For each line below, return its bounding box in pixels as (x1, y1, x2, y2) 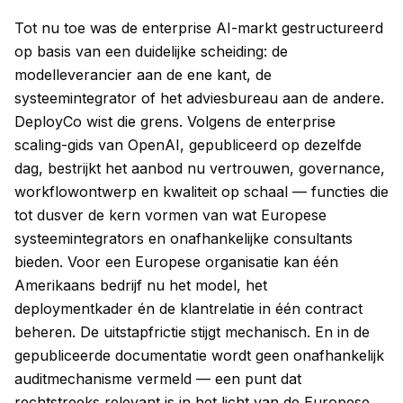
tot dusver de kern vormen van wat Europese (14, 206, 327, 224)
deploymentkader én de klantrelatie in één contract (14, 300, 363, 318)
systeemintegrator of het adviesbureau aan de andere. (14, 89, 384, 107)
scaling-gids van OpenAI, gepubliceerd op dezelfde (14, 136, 362, 154)
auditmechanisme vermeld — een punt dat (14, 370, 301, 388)
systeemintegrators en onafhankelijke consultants (14, 229, 353, 247)
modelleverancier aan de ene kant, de (14, 66, 272, 84)
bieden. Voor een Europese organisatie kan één (14, 253, 338, 271)
